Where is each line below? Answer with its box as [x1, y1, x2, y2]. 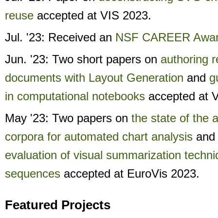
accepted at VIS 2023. [34, 9, 151, 22]
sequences [5, 167, 60, 180]
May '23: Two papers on [5, 111, 131, 125]
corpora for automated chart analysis [5, 130, 193, 143]
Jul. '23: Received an [5, 31, 115, 44]
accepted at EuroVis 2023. [60, 167, 200, 180]
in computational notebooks [5, 90, 145, 103]
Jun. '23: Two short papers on [5, 53, 161, 66]
